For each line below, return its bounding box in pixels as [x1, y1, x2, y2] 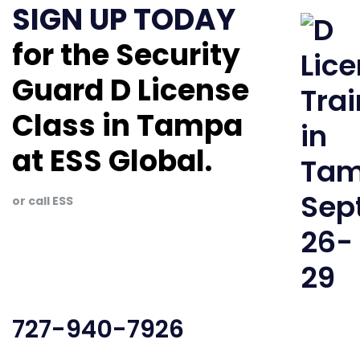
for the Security [12, 34, 240, 76]
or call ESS [12, 192, 73, 209]
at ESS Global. [12, 140, 212, 182]
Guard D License [12, 69, 249, 111]
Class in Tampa [12, 104, 243, 146]
